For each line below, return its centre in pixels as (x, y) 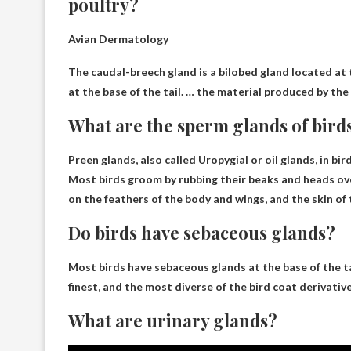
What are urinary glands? (173, 320)
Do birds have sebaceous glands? (202, 233)
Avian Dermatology (118, 39)
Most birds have (111, 267)
